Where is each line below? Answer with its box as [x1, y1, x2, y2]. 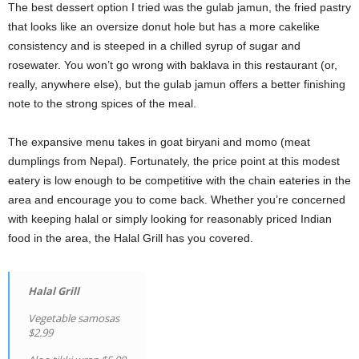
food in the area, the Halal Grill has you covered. [8, 231, 253, 244]
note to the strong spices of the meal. [8, 96, 196, 110]
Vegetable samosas [28, 310, 119, 325]
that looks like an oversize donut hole [8, 19, 196, 33]
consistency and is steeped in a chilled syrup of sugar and [8, 38, 301, 52]
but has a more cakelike [199, 19, 320, 33]
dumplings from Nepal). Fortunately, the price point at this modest [8, 154, 340, 167]
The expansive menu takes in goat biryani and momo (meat [8, 135, 310, 148]
